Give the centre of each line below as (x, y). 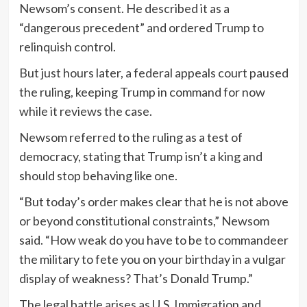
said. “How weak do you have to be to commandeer (153, 240)
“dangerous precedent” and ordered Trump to (141, 28)
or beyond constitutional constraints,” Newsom (144, 221)
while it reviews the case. (85, 111)
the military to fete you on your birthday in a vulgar (152, 259)
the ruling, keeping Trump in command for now (142, 92)
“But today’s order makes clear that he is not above (153, 202)
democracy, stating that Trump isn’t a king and (140, 157)
